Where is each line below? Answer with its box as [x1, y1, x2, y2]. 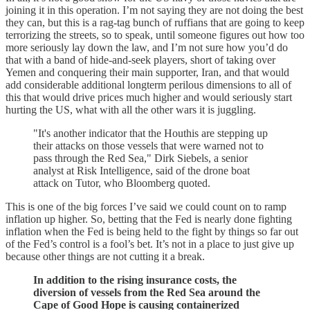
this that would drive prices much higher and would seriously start [6, 91, 292, 103]
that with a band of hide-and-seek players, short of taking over [6, 53, 275, 66]
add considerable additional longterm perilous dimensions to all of [6, 78, 291, 91]
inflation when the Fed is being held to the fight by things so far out [6, 225, 298, 237]
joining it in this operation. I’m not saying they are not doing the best [6, 3, 303, 16]
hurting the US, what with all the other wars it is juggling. [6, 103, 256, 116]
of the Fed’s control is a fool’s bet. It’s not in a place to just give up [6, 237, 294, 250]
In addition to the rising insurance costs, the [33, 273, 237, 286]
